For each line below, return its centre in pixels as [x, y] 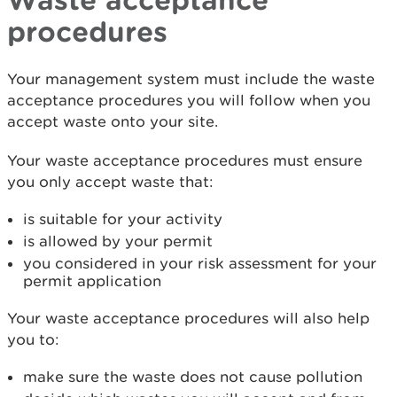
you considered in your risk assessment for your [200, 263]
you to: [33, 339]
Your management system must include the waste [191, 79]
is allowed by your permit [118, 241]
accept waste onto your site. [113, 121]
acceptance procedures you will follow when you [189, 100]
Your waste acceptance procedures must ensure [185, 160]
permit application [92, 281]
